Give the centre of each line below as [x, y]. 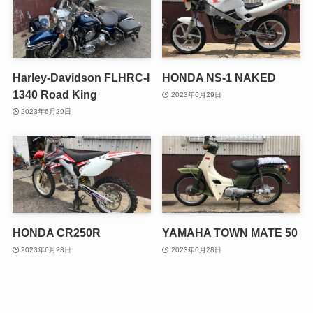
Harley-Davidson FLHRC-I [81, 78]
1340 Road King [54, 95]
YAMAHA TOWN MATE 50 [230, 233]
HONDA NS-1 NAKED [219, 78]
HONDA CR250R [56, 233]
